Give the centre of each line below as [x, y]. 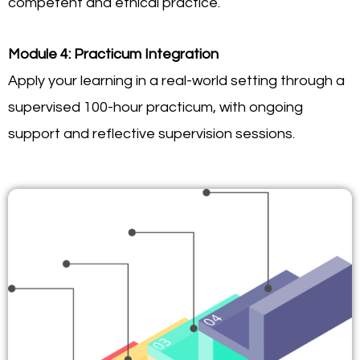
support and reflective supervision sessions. [151, 134]
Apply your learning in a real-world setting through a [176, 81]
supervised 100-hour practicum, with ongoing [155, 108]
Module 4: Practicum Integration [113, 55]
